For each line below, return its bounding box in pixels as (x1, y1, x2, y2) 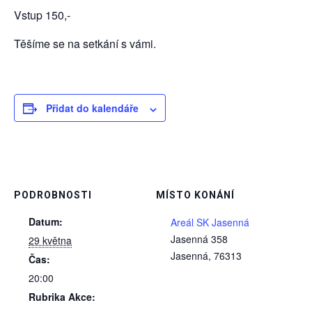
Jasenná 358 (171, 232, 228, 247)
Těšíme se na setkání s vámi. (14, 36, 156, 52)
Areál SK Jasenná (171, 215, 249, 230)
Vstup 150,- (14, 7, 70, 24)
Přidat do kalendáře (46, 101, 139, 116)
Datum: (29, 214, 63, 229)
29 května (29, 233, 72, 248)
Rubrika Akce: (29, 290, 95, 304)
